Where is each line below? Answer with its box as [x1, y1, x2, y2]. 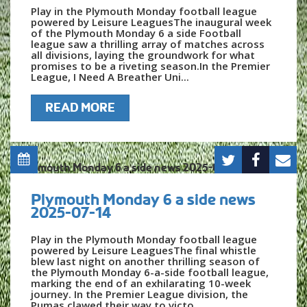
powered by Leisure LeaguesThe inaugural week [31, 14, 271, 29]
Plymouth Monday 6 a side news [31, 190, 256, 208]
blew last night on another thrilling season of [31, 254, 260, 268]
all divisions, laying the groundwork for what [31, 47, 255, 62]
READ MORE [45, 100, 115, 114]
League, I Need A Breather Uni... [31, 69, 189, 84]
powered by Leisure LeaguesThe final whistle [31, 243, 256, 257]
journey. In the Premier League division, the [31, 286, 248, 301]
